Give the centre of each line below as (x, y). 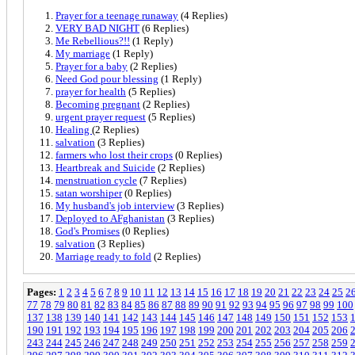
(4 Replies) (203, 15)
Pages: (42, 292)
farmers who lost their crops (114, 155)
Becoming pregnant (98, 104)
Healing (74, 129)
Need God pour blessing (107, 78)
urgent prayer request (101, 116)
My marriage (83, 53)
